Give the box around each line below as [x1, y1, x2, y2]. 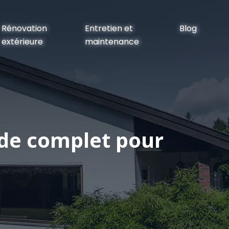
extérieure [2, 36, 43, 48]
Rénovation [2, 22, 48, 34]
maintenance [84, 36, 139, 48]
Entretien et [84, 22, 133, 34]
